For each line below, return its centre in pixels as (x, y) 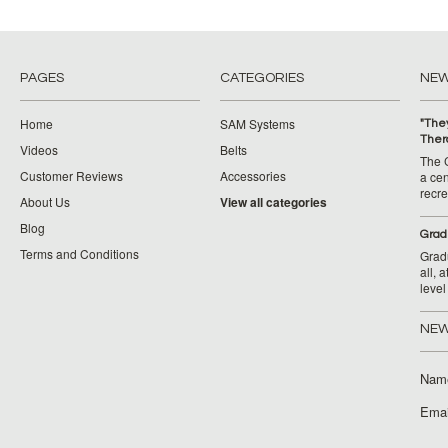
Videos (39, 149)
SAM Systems (257, 123)
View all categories (273, 202)
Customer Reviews (71, 175)
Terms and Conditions (79, 253)
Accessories (253, 175)
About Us (45, 201)
